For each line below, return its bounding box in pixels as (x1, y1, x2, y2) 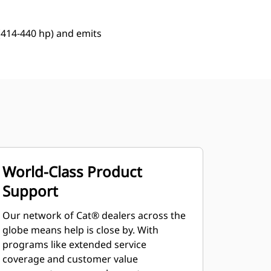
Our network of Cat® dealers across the (2, 209, 186, 222)
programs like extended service (2, 238, 146, 251)
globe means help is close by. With (2, 223, 158, 237)
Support (2, 181, 58, 201)
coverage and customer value (2, 252, 138, 266)
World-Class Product (2, 162, 142, 181)
